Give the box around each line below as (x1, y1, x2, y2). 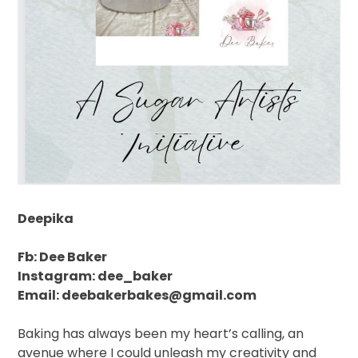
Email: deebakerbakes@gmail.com (18, 286, 257, 305)
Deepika (18, 209, 74, 229)
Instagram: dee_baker (18, 267, 173, 286)
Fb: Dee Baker (18, 248, 108, 267)
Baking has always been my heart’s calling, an (18, 324, 304, 344)
